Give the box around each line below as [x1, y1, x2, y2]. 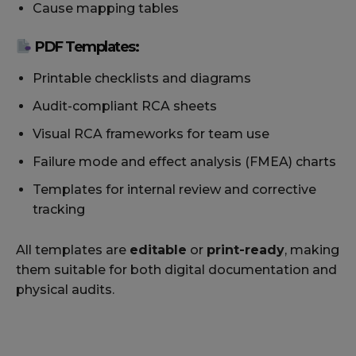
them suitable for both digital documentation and [16, 262, 337, 278]
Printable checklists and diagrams [33, 71, 251, 87]
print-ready [207, 242, 284, 258]
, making [284, 242, 339, 258]
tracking [33, 202, 85, 218]
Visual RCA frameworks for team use [33, 126, 269, 142]
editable [130, 242, 187, 258]
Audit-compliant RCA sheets [33, 99, 217, 114]
